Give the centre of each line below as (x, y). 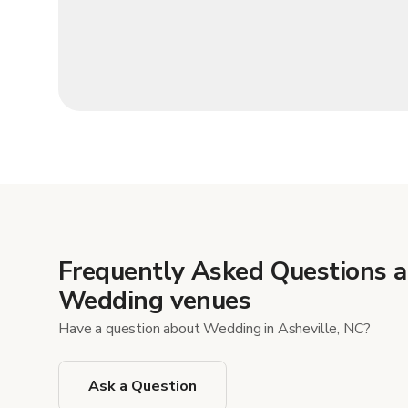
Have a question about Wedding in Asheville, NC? (214, 329)
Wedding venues (155, 301)
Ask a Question (143, 387)
